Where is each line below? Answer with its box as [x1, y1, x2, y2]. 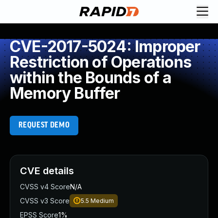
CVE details [20, 165, 74, 177]
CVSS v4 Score [20, 182, 70, 191]
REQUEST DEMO [18, 121, 70, 129]
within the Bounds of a [10, 68, 172, 87]
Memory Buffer [10, 84, 120, 103]
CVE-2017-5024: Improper [10, 37, 200, 56]
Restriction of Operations [10, 53, 192, 72]
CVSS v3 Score [20, 197, 70, 205]
